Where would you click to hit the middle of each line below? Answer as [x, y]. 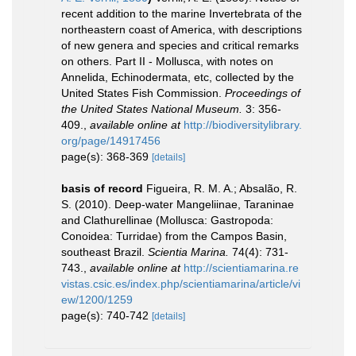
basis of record [102, 188]
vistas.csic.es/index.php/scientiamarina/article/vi [181, 284]
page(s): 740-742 [106, 315]
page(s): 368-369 [106, 157]
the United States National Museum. [152, 109]
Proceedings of [263, 93]
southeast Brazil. [104, 252]
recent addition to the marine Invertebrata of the [182, 14]
